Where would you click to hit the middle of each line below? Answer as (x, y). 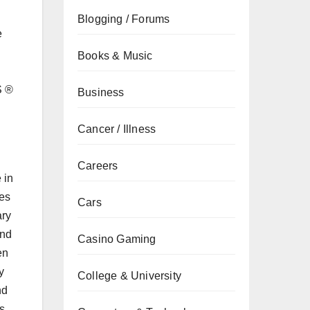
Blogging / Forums (124, 19)
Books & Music (115, 56)
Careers (98, 166)
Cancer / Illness (117, 129)
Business (101, 92)
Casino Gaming (117, 239)
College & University (129, 276)
